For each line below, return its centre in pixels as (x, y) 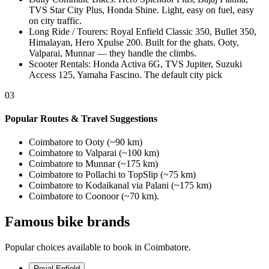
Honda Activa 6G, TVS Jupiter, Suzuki (168, 64)
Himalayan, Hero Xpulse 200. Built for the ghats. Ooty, (134, 42)
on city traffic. (55, 20)
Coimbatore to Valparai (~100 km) (94, 153)
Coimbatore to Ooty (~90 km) (86, 142)
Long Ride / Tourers (67, 31)
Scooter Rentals (59, 64)
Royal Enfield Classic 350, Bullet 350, (183, 31)
